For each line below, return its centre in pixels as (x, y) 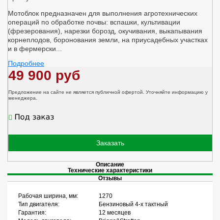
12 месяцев (115, 213)
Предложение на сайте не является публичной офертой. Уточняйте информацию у (108, 92)
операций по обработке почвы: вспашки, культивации (94, 22)
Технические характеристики (110, 171)
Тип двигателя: (39, 205)
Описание (110, 165)
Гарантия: (32, 213)
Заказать (110, 143)
